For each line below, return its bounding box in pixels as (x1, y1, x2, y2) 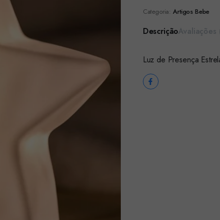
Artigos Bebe (173, 7, 210, 16)
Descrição (142, 26, 179, 37)
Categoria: (142, 7, 171, 16)
